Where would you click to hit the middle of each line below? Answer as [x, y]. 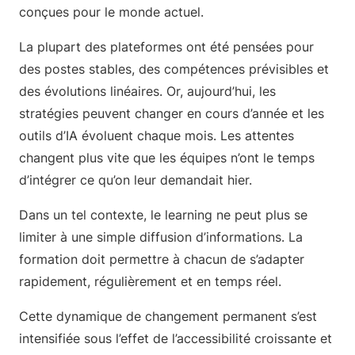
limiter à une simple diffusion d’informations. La [161, 237]
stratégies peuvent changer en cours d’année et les [172, 113]
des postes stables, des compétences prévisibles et [174, 69]
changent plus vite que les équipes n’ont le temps [167, 158]
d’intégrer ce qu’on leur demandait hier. [136, 180]
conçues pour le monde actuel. [111, 12]
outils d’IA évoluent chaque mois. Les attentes [157, 136]
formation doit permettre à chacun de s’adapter [162, 259]
